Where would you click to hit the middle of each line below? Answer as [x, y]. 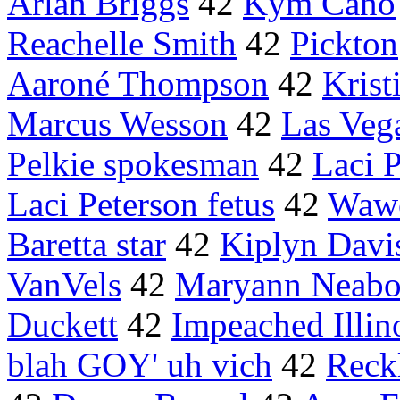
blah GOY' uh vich [140, 365]
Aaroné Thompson [138, 84]
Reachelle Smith [122, 44]
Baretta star [87, 245]
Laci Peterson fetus [141, 204]
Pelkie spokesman [133, 164]
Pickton [344, 44]
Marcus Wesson [117, 124]
